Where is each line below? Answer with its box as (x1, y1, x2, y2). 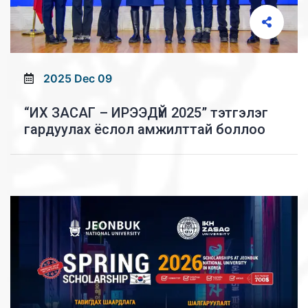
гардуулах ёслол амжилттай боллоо (24, 120, 265, 137)
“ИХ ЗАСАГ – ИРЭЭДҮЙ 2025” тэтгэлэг (24, 104, 268, 121)
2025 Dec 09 (43, 71, 112, 85)
